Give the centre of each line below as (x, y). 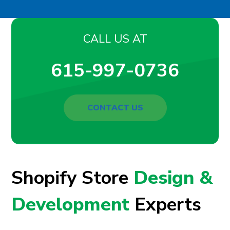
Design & (173, 178)
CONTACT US (115, 108)
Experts (166, 204)
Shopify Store (73, 178)
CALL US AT (115, 39)
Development (71, 204)
